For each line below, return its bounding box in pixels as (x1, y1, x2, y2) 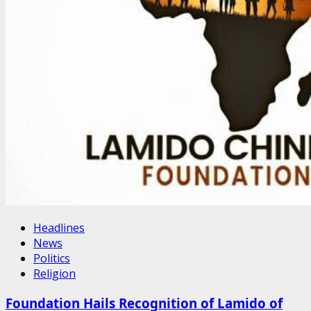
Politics (33, 251, 70, 267)
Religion (33, 266, 76, 282)
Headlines (33, 220, 85, 236)
